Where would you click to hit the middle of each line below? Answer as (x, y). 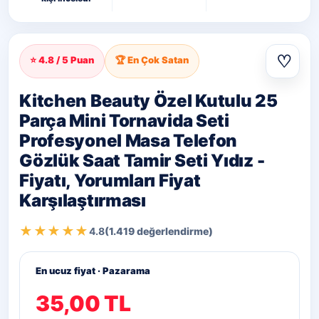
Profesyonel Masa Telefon (129, 141)
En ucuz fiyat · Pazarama (93, 271)
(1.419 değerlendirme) (158, 231)
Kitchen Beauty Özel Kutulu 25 (148, 101)
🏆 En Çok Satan (152, 60)
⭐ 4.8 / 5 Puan (62, 60)
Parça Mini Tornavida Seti (124, 121)
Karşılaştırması (83, 200)
